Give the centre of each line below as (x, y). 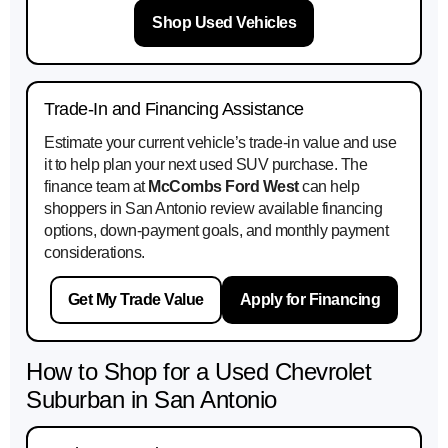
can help (328, 187)
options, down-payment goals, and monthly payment (216, 231)
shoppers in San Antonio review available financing (213, 209)
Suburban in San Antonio (151, 400)
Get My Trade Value (135, 300)
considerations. (94, 253)
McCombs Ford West (223, 187)
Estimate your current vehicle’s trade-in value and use (220, 143)
